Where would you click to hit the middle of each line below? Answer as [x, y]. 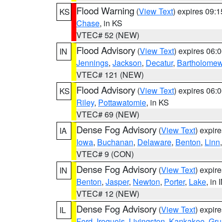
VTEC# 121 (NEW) [110, 75]
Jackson [127, 63]
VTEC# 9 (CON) [105, 154]
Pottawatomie [122, 102]
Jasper [117, 182]
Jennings [92, 63]
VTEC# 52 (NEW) [108, 35]
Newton [146, 182]
